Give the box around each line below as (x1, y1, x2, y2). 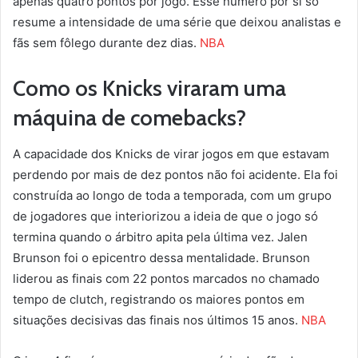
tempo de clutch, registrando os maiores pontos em (13, 291, 304, 307)
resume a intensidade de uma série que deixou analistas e (13, 14, 341, 30)
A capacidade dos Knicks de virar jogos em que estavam (13, 145, 329, 161)
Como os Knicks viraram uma (13, 75, 286, 102)
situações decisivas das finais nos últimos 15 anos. (13, 312, 301, 328)
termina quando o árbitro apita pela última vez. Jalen (13, 229, 308, 245)
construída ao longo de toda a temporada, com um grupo (13, 187, 332, 203)
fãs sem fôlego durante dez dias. (13, 35, 200, 51)
